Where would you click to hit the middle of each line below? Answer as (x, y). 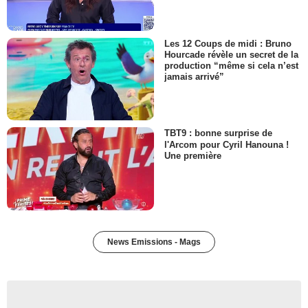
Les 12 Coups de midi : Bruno (228, 44)
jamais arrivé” (194, 77)
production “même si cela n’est (231, 66)
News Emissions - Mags (154, 242)
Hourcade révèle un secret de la (231, 55)
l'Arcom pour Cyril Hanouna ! (227, 144)
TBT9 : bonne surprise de (218, 133)
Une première (193, 155)
